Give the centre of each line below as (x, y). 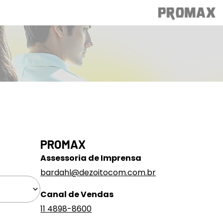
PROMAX (63, 144)
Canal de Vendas (77, 194)
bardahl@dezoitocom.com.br (98, 172)
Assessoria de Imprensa (91, 158)
